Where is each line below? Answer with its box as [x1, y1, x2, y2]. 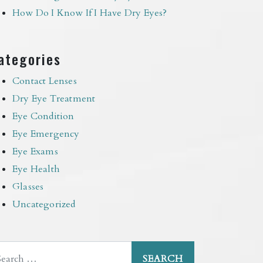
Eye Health [12, 162, 60, 176]
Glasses [12, 180, 44, 193]
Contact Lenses [12, 74, 77, 87]
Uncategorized [12, 197, 76, 211]
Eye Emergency [12, 127, 80, 140]
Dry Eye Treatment [12, 92, 96, 105]
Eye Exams [12, 144, 58, 158]
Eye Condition [12, 109, 75, 123]
